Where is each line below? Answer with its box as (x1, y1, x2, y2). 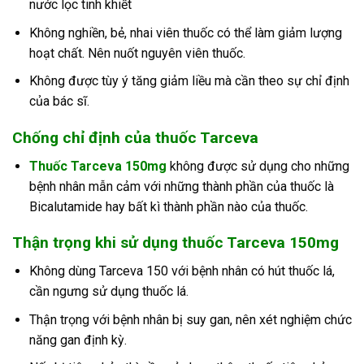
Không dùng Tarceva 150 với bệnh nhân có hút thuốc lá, (28, 263, 335, 279)
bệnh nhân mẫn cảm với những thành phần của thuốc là (28, 178, 334, 194)
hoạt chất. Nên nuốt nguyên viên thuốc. (28, 45, 245, 61)
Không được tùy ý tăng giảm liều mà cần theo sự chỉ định (28, 73, 349, 89)
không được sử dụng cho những (166, 158, 349, 174)
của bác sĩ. (28, 93, 89, 110)
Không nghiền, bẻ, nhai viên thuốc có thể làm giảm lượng (28, 24, 342, 41)
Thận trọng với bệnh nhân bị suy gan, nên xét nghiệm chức (28, 311, 352, 327)
